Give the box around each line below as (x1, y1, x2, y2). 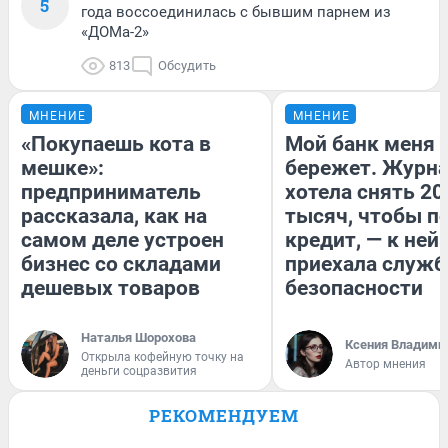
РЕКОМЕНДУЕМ (149, 403, 299, 427)
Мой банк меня (285, 131, 435, 156)
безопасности (285, 275, 423, 300)
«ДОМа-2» (81, 22, 149, 41)
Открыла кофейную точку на (81, 349, 244, 364)
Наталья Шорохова (81, 329, 196, 345)
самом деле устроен (21, 227, 224, 252)
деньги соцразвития (81, 363, 197, 378)
